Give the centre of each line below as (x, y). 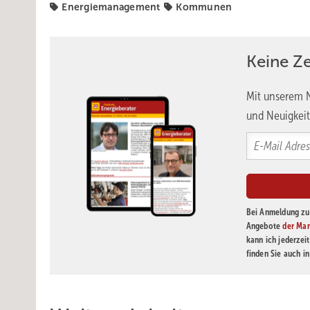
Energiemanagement (111, 7)
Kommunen (204, 7)
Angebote (264, 226)
